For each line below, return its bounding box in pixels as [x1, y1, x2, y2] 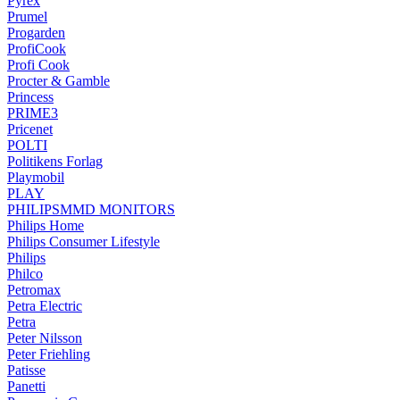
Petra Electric [7, 297, 82, 313]
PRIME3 [7, 104, 58, 121]
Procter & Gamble [7, 72, 110, 88]
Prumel [7, 8, 47, 24]
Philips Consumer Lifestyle [7, 233, 160, 249]
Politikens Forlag [7, 153, 103, 169]
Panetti [7, 378, 46, 394]
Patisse [7, 362, 46, 378]
